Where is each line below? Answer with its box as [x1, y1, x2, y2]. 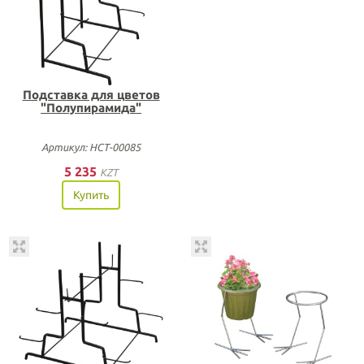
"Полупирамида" [41, 100, 141, 115]
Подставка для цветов [22, 87, 160, 102]
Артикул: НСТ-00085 [41, 141, 141, 153]
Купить [73, 188, 109, 201]
